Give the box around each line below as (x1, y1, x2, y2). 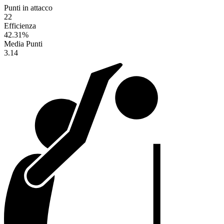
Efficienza (4, 21, 36, 30)
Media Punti (4, 39, 42, 48)
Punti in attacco (4, 3, 52, 12)
